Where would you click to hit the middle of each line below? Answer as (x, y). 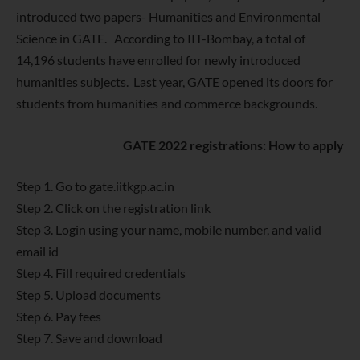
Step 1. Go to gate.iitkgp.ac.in (95, 186)
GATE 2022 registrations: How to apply (233, 145)
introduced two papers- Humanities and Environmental (168, 16)
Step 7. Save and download (89, 338)
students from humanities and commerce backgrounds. (167, 103)
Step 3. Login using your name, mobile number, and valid (169, 230)
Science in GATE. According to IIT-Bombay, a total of (161, 38)
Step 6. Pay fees (59, 317)
